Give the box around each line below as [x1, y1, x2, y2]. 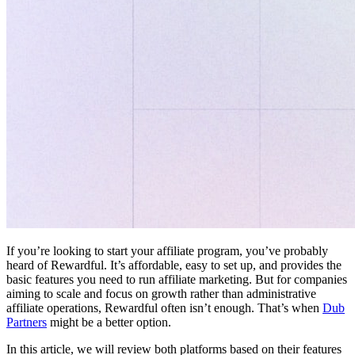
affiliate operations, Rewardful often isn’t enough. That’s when [6, 300, 323, 315]
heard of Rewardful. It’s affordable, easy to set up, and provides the [6, 258, 342, 272]
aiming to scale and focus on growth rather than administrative [6, 286, 316, 300]
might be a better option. [47, 315, 171, 329]
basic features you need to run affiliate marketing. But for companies [6, 272, 347, 286]
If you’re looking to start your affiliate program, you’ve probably [6, 243, 328, 258]
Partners [6, 315, 47, 329]
